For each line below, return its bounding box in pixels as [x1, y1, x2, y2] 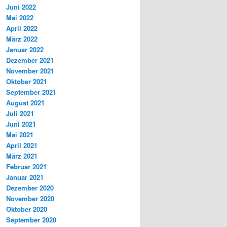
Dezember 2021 [6, 55, 54, 65]
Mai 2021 [6, 130, 33, 140]
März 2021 [6, 151, 37, 161]
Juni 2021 [6, 119, 36, 129]
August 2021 [6, 98, 45, 108]
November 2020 [6, 194, 54, 204]
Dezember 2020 [6, 183, 54, 193]
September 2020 [6, 215, 56, 225]
